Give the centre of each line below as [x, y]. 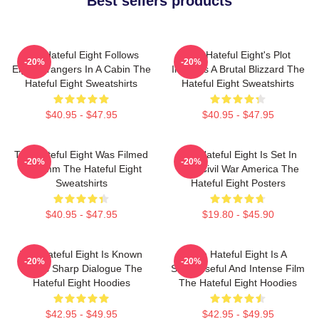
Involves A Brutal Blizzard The [238, 69]
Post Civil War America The [238, 169]
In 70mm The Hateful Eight [81, 169]
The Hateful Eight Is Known [81, 254]
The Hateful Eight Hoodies [238, 283]
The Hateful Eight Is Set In [238, 155]
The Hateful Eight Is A [238, 254]
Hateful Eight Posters [238, 183]
